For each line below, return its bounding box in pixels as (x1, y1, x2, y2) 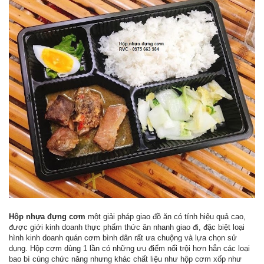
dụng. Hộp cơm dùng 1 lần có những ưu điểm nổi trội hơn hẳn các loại (9, 243, 250, 253)
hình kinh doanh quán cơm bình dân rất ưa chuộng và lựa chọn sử (9, 233, 237, 242)
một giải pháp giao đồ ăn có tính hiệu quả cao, (85, 212, 246, 221)
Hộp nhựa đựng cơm (9, 212, 85, 221)
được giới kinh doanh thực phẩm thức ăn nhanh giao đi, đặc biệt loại (9, 222, 245, 232)
